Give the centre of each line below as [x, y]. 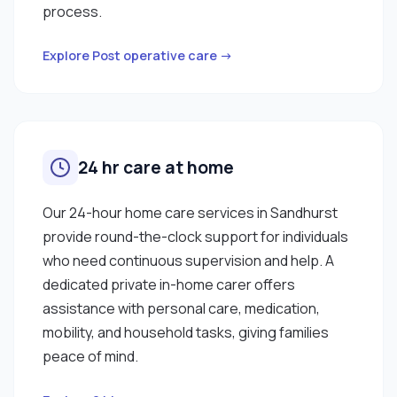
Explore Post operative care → [138, 55]
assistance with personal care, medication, [181, 308]
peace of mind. [90, 356]
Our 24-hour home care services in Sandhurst [190, 212]
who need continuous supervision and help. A [188, 260]
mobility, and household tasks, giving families [186, 332]
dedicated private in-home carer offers [169, 284]
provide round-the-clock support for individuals [195, 236]
